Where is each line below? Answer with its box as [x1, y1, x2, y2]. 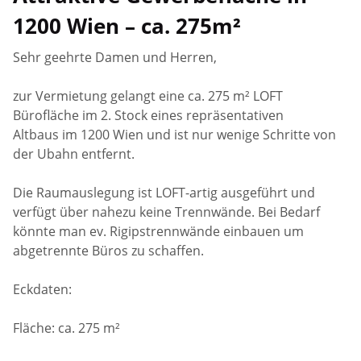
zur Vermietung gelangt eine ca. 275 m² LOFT [13, 86, 284, 105]
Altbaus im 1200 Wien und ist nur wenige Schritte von [13, 125, 337, 143]
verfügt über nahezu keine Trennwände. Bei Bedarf [13, 202, 321, 221]
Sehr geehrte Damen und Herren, [13, 48, 218, 66]
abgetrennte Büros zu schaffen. [13, 241, 208, 259]
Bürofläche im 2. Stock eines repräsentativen [13, 106, 284, 124]
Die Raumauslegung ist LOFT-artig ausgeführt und [13, 183, 316, 201]
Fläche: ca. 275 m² [13, 318, 121, 337]
